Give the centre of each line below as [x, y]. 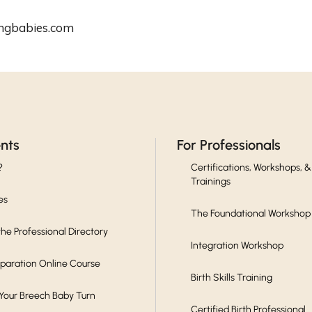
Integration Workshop [237, 245]
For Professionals [229, 145]
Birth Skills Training [232, 277]
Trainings [211, 181]
